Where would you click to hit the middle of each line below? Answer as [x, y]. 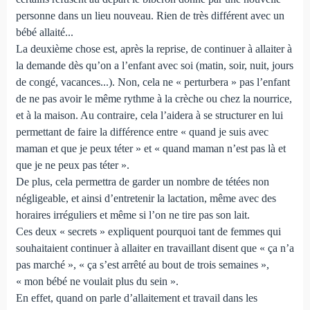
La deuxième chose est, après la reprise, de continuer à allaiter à [154, 48]
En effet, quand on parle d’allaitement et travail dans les [136, 298]
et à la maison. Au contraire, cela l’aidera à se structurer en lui [149, 115]
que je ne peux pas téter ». [72, 165]
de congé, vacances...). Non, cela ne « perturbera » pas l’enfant [153, 82]
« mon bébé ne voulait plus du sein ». [97, 281]
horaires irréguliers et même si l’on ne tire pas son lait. [133, 215]
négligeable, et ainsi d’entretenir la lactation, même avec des [146, 198]
